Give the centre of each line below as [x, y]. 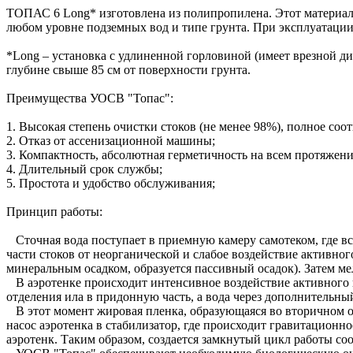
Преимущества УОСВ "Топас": [90, 98]
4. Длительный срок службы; [84, 169]
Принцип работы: [54, 211]
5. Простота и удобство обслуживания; [111, 183]
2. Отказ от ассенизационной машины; [111, 140]
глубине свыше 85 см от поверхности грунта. [128, 69]
